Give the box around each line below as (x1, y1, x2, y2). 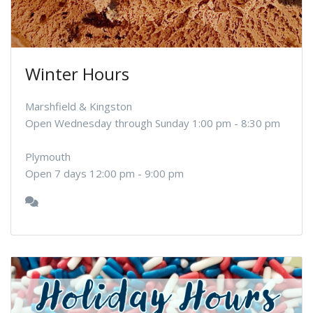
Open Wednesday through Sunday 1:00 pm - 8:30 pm (25, 115, 280, 130)
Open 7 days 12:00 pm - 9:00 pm (25, 166, 184, 180)
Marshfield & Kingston (25, 99, 132, 113)
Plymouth (25, 149, 71, 163)
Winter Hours (25, 61, 129, 85)
